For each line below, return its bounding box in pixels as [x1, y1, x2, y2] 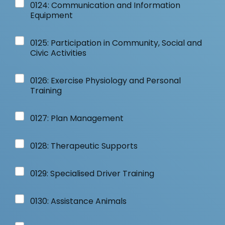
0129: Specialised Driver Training [30, 168, 154, 179]
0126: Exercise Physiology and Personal [30, 75, 181, 86]
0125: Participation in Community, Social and [30, 37, 202, 49]
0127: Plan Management [30, 113, 124, 124]
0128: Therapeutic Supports [30, 140, 138, 152]
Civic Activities [30, 47, 86, 59]
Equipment [30, 10, 73, 21]
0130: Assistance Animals [30, 195, 127, 207]
